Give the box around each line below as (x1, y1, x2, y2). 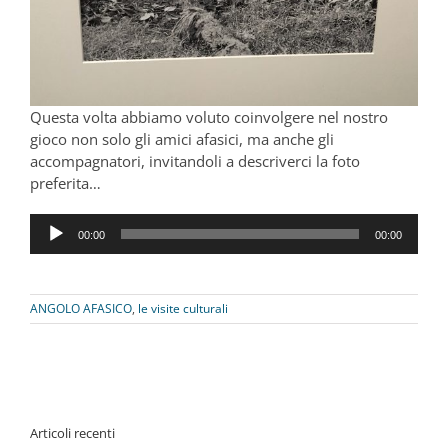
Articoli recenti (30, 424, 115, 443)
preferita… (30, 173, 101, 194)
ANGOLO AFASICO (30, 300, 132, 318)
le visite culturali (138, 300, 228, 318)
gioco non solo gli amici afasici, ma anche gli (30, 129, 334, 150)
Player (29, 236, 72, 257)
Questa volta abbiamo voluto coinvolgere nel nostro (30, 107, 388, 128)
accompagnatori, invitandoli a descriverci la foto (30, 151, 360, 172)
